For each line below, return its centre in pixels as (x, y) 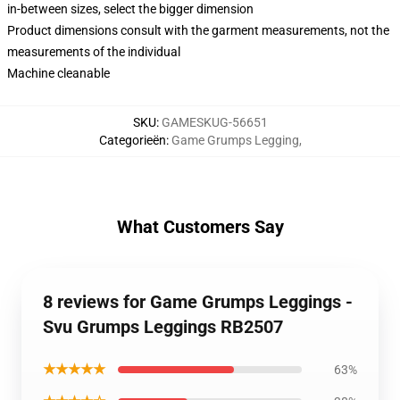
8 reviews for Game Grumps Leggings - (198, 302)
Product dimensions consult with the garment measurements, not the (198, 30)
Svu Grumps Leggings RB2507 (163, 327)
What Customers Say (200, 227)
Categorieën (132, 140)
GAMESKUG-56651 (214, 122)
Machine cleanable (58, 73)
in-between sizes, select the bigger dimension (130, 9)
